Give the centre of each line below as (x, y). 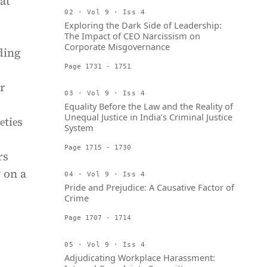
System (79, 128)
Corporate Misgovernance (117, 46)
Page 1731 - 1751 (98, 66)
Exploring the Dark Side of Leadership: (143, 25)
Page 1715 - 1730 (98, 147)
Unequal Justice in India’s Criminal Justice (148, 117)
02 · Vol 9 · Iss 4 (105, 12)
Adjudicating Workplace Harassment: (140, 257)
